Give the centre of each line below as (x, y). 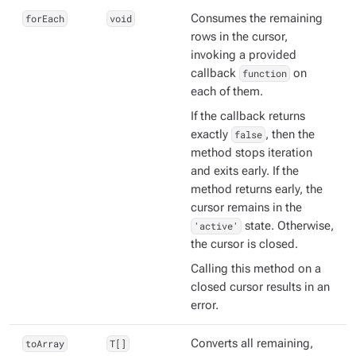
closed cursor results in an (260, 288)
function (264, 74)
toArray (44, 344)
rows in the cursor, (239, 37)
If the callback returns (248, 117)
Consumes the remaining (257, 19)
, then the (290, 135)
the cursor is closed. (244, 245)
